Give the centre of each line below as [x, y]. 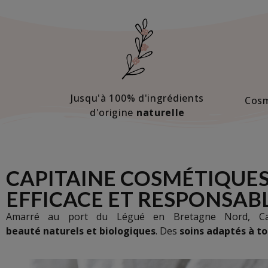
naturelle [161, 113]
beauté [23, 231]
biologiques [127, 231]
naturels [63, 231]
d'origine [113, 113]
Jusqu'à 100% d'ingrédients [137, 98]
